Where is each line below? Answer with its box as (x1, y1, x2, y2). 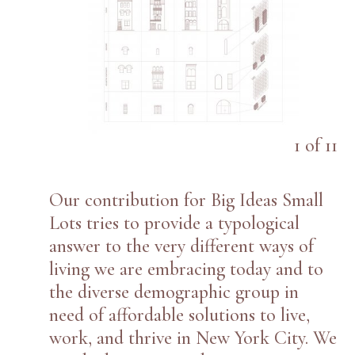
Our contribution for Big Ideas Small (49, 188, 324, 212)
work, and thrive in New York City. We (49, 326, 338, 349)
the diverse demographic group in (49, 280, 300, 303)
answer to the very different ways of (49, 234, 315, 258)
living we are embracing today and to (49, 257, 324, 281)
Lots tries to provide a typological (49, 211, 300, 235)
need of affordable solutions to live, (49, 303, 311, 326)
